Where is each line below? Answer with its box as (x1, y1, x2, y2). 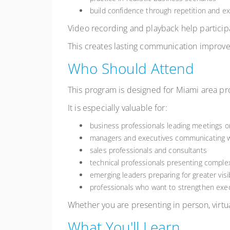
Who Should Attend (68, 59, 195, 79)
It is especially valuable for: (68, 102, 167, 114)
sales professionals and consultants (90, 145, 207, 156)
